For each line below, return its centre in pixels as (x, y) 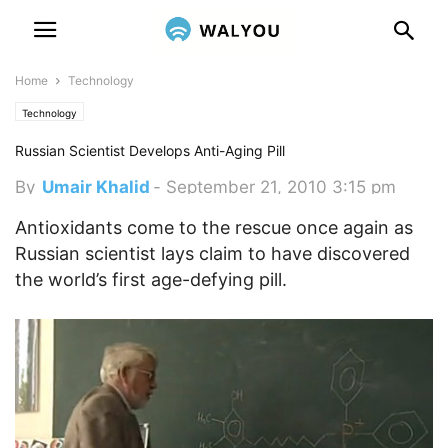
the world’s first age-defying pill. (151, 279)
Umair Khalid (96, 187)
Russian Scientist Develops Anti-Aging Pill (150, 150)
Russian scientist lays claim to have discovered (212, 253)
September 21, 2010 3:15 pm (281, 187)
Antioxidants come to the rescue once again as (214, 227)
